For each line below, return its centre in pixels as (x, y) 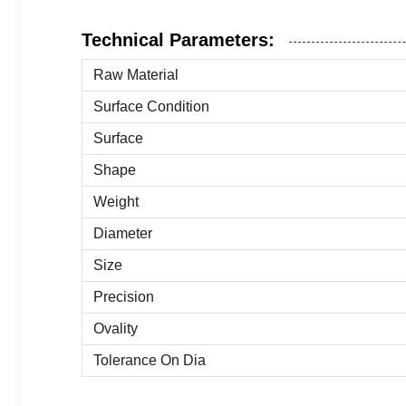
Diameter (123, 233)
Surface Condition (151, 106)
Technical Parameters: (178, 40)
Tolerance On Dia (150, 360)
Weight (116, 202)
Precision (124, 297)
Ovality (116, 329)
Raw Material (136, 75)
